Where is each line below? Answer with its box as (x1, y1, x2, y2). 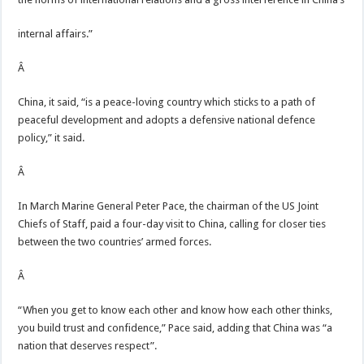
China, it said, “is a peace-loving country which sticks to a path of (18, 96, 316, 108)
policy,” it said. (18, 132, 85, 144)
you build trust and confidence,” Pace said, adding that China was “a (18, 322, 333, 334)
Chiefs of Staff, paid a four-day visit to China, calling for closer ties (18, 218, 327, 230)
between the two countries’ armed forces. (18, 236, 212, 248)
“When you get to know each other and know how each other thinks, (18, 304, 333, 316)
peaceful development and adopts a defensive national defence (18, 114, 316, 126)
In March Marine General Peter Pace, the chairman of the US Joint (18, 200, 319, 212)
